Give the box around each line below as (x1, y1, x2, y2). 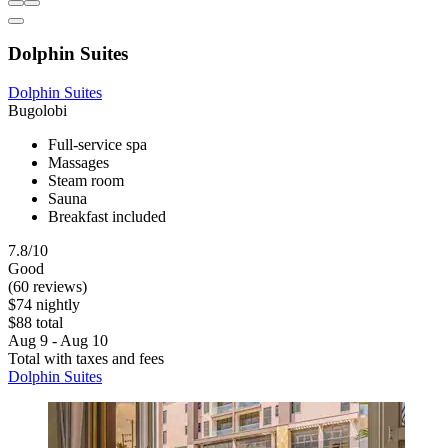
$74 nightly (8, 296, 80, 314)
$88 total (8, 314, 63, 332)
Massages (48, 154, 109, 172)
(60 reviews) (8, 278, 87, 296)
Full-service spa (48, 136, 147, 154)
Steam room (48, 172, 124, 190)
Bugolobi (8, 102, 67, 120)
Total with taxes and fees (8, 350, 164, 368)
